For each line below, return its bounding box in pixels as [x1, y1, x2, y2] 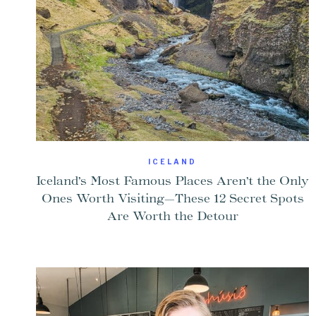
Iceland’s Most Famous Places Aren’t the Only [36, 174, 310, 188]
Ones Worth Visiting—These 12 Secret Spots [41, 191, 304, 206]
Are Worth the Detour [107, 209, 238, 224]
